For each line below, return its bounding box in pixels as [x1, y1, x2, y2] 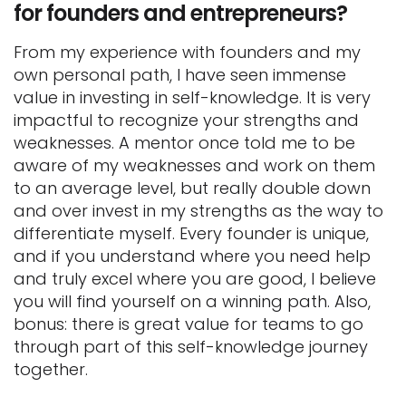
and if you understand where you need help [14, 244, 371, 267]
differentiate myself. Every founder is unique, [14, 221, 369, 245]
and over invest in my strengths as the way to [14, 198, 383, 222]
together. [14, 357, 88, 381]
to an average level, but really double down [14, 176, 371, 199]
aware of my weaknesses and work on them [14, 153, 375, 177]
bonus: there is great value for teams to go [14, 312, 363, 335]
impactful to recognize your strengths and [14, 108, 359, 131]
